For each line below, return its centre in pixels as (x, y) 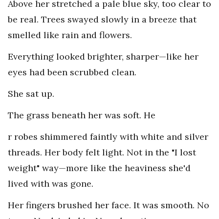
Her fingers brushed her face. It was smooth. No (109, 205)
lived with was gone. (51, 184)
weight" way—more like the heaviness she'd (99, 168)
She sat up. (31, 94)
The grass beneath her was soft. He (82, 115)
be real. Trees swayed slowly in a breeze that (102, 20)
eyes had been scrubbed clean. (72, 72)
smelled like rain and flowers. (71, 35)
